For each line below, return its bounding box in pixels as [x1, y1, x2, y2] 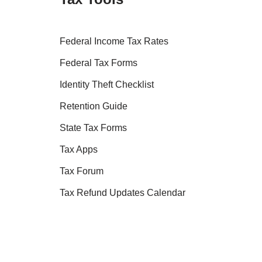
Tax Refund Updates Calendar [60, 188, 185, 198]
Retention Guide [60, 101, 127, 112]
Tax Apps [60, 144, 98, 155]
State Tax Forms [60, 123, 127, 133]
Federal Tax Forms [60, 58, 137, 68]
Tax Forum [60, 166, 104, 177]
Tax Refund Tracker [60, 231, 140, 242]
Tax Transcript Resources [60, 209, 165, 220]
